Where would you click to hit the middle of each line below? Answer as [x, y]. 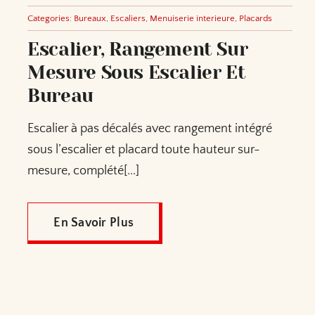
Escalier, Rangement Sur [138, 50]
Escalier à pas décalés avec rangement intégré [150, 129]
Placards [256, 19]
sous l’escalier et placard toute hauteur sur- [144, 150]
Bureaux [90, 19]
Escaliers [128, 19]
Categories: [51, 19]
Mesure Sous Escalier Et [137, 73]
